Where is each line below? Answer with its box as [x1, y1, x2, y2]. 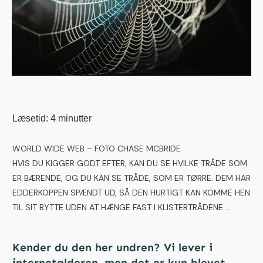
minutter [58, 113, 92, 124]
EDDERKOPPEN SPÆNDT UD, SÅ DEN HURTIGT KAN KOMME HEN [12, 187, 250, 198]
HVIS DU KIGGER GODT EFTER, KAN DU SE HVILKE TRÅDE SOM [12, 158, 247, 169]
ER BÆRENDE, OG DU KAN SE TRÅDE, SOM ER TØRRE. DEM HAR [12, 173, 251, 184]
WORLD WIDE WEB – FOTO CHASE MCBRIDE [12, 143, 183, 154]
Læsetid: [12, 113, 48, 124]
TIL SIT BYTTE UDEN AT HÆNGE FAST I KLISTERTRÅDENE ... [12, 202, 231, 213]
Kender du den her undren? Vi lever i [12, 241, 213, 255]
